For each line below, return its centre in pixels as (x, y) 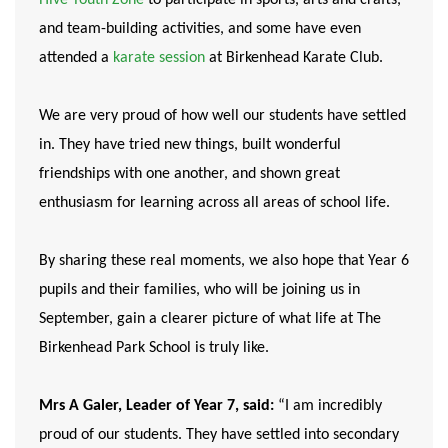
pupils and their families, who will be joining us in (199, 289)
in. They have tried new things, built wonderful (190, 144)
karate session (159, 57)
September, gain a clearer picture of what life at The (210, 318)
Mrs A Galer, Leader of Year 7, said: (156, 405)
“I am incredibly (328, 405)
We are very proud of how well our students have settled (222, 115)
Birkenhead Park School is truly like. (154, 347)
